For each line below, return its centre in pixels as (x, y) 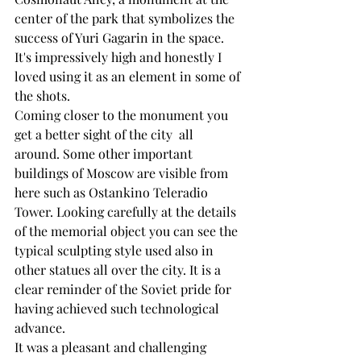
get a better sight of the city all (106, 134)
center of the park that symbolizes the (126, 18)
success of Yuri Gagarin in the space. (121, 37)
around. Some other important (105, 154)
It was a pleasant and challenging (112, 347)
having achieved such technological (118, 308)
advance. (41, 328)
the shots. (42, 95)
